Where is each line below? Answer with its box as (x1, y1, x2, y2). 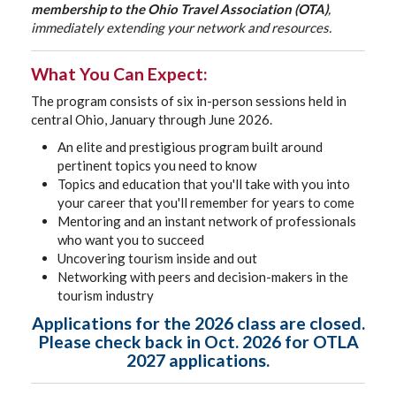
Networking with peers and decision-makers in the (57, 269, 348, 285)
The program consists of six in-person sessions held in (31, 93, 346, 109)
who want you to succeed (57, 232, 204, 247)
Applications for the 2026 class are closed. (31, 313, 365, 333)
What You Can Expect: (31, 64, 208, 84)
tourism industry (57, 287, 154, 303)
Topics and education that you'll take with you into (57, 176, 350, 192)
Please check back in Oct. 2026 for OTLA (37, 331, 359, 352)
